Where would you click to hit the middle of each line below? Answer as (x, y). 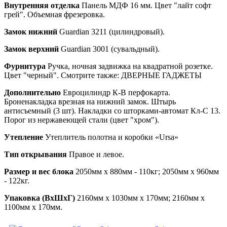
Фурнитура (25, 66)
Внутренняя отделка (42, 5)
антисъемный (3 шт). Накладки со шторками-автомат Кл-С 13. (112, 111)
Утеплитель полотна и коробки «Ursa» (111, 137)
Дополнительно (32, 92)
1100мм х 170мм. (33, 207)
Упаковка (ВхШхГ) (40, 198)
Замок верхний (31, 49)
